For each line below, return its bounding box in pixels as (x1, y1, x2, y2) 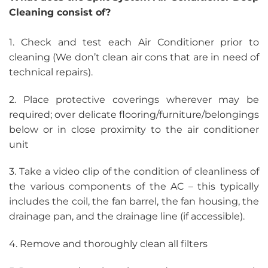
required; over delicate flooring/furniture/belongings (9, 108, 259, 120)
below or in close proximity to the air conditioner (9, 123, 259, 135)
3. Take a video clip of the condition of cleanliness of (9, 166, 259, 178)
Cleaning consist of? (9, 6, 111, 18)
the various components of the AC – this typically (9, 181, 259, 193)
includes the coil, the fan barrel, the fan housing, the (9, 196, 259, 208)
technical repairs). (9, 66, 93, 78)
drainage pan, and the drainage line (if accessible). (9, 211, 245, 223)
